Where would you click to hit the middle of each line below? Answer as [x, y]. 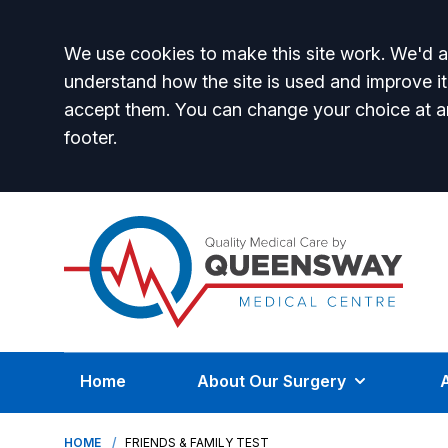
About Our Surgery [271, 381]
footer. [90, 137]
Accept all [134, 59]
